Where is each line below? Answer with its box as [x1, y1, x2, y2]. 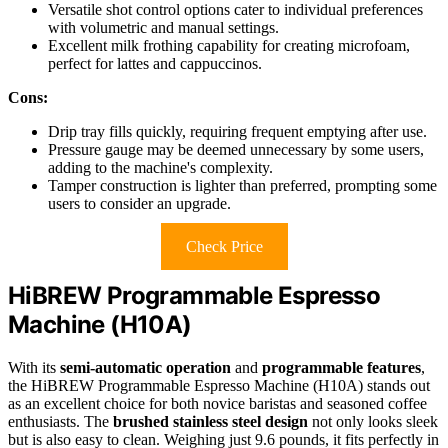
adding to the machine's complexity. [48, 159, 273, 177]
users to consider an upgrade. [48, 195, 231, 213]
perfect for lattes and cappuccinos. [48, 55, 262, 73]
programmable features [262, 358, 421, 376]
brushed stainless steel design [113, 412, 308, 430]
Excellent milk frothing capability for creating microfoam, [48, 37, 410, 55]
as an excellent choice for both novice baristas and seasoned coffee [8, 394, 427, 412]
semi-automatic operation [60, 358, 231, 376]
